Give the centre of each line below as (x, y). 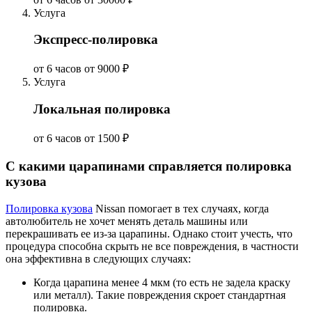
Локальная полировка (102, 109)
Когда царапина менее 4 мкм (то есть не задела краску (162, 283)
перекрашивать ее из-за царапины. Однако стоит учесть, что (149, 234)
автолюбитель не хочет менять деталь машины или (127, 221)
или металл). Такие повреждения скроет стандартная (159, 295)
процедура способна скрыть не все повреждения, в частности (152, 247)
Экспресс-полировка (96, 40)
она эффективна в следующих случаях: (98, 259)
